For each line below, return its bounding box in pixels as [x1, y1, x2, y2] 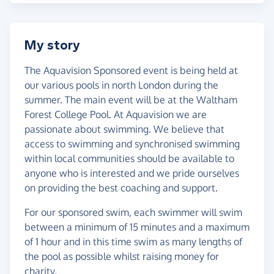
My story [24, 37, 80, 54]
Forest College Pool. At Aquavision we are [24, 108, 207, 121]
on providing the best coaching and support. [24, 182, 218, 194]
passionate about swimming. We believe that [24, 123, 224, 136]
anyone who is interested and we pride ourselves [24, 167, 239, 180]
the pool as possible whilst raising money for [24, 250, 219, 263]
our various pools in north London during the [24, 79, 218, 92]
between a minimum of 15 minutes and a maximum [24, 221, 250, 234]
